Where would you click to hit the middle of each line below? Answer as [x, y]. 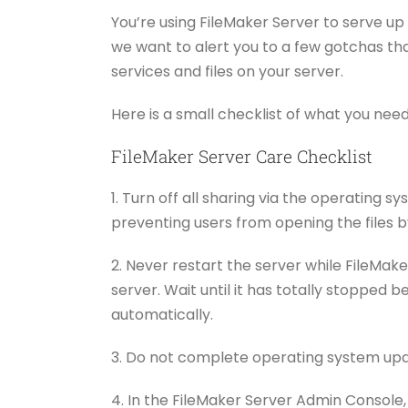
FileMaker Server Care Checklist [242, 156]
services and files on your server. [227, 71]
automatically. [162, 314]
